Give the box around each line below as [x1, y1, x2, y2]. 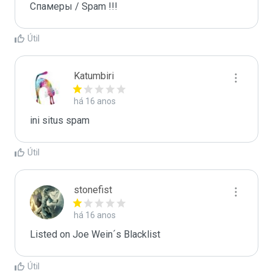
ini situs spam [30, 115, 90, 126]
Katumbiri [74, 70, 114, 82]
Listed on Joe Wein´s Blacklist [30, 229, 160, 240]
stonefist [74, 184, 112, 196]
